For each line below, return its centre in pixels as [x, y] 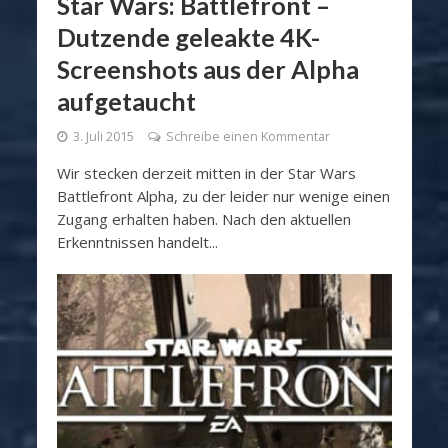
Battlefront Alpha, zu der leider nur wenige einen [223, 195]
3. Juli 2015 [103, 136]
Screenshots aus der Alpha [207, 68]
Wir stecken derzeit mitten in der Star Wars [206, 172]
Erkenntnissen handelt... [137, 241]
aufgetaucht [126, 100]
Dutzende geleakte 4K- [188, 36]
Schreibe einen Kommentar [247, 136]
